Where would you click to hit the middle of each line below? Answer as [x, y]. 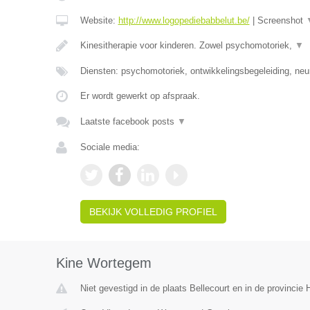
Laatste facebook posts [128, 121]
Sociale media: [110, 147]
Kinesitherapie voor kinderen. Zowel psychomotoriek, [187, 45]
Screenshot [281, 20]
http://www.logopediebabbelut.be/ [184, 20]
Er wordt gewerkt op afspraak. [140, 96]
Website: [99, 20]
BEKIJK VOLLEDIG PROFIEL [153, 212]
